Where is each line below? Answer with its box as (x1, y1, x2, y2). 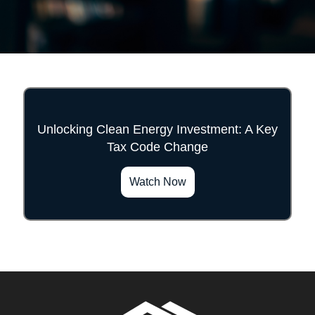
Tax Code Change (107, 140, 208, 154)
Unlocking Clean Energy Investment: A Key (37, 122, 278, 136)
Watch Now (129, 175, 186, 188)
